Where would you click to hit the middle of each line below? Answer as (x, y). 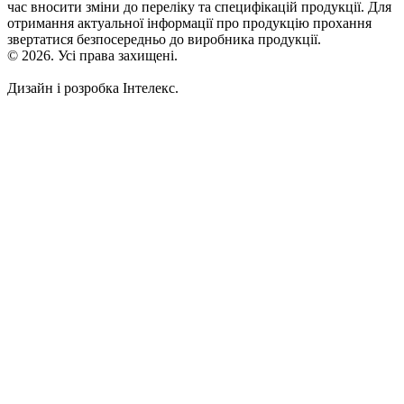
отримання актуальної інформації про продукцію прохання (189, 23)
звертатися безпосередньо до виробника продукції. (164, 40)
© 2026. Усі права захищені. (92, 56)
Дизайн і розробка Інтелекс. (93, 88)
